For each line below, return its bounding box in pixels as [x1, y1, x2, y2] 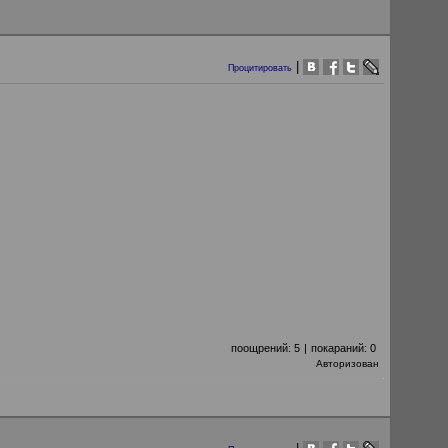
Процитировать [228, 63, 292, 73]
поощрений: [231, 342, 294, 354]
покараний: [311, 342, 370, 354]
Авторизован [316, 358, 379, 369]
